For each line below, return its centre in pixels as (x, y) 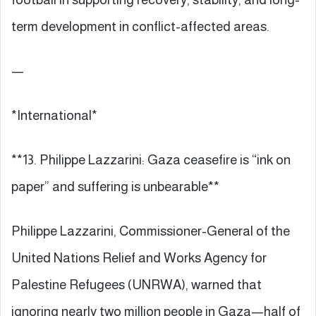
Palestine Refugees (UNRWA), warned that (136, 284)
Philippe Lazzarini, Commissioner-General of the (151, 231)
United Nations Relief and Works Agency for (139, 257)
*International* (54, 115)
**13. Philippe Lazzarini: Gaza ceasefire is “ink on (151, 159)
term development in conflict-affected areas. (140, 26)
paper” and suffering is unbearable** (115, 186)
